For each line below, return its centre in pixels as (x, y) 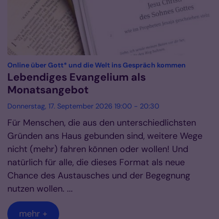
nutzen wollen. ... (40, 189)
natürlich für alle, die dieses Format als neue (96, 163)
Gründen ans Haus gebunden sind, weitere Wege (105, 136)
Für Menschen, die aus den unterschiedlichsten (102, 123)
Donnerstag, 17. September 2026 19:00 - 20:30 (83, 106)
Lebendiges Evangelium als (77, 77)
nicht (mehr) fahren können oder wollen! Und (98, 149)
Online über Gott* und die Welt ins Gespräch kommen (97, 65)
